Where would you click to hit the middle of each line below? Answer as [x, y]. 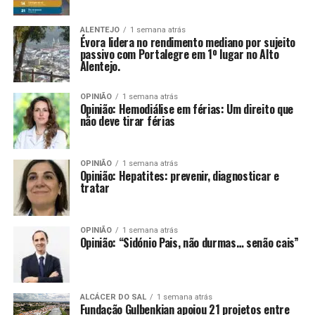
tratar [95, 188]
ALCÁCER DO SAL [113, 297]
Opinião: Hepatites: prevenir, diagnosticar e [179, 176]
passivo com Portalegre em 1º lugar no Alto [179, 54]
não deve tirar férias [127, 121]
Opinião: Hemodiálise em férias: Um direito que [186, 109]
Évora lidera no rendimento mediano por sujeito [187, 43]
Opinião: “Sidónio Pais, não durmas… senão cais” [189, 243]
